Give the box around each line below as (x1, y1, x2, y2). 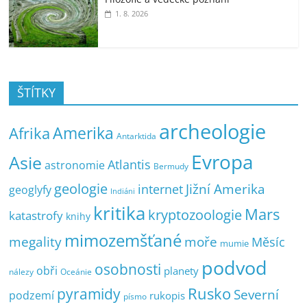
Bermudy (153, 160, 189, 172)
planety (164, 263, 199, 278)
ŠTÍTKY (17, 84, 56, 101)
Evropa (191, 149, 254, 175)
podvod (201, 254, 268, 280)
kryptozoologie (148, 205, 243, 224)
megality (9, 232, 62, 251)
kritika (93, 201, 146, 225)
